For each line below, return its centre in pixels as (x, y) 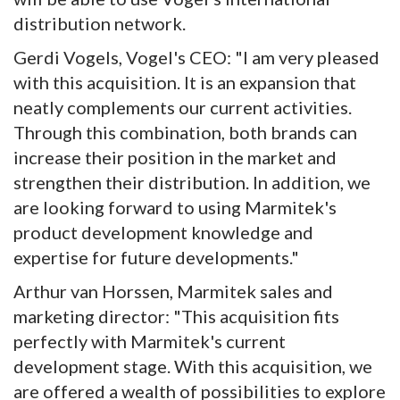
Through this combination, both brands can (185, 133)
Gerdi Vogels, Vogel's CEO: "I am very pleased (196, 58)
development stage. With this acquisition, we (193, 367)
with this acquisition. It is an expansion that (185, 83)
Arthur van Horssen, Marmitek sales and (173, 292)
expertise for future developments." (156, 258)
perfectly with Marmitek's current (150, 342)
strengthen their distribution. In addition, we (192, 183)
